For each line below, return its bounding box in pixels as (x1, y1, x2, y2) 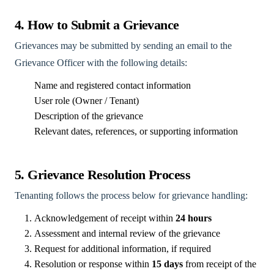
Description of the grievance (34, 111, 143, 121)
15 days (152, 259, 183, 269)
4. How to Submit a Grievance (15, 18, 179, 32)
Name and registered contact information (34, 80, 191, 91)
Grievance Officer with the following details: (15, 57, 187, 68)
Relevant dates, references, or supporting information (34, 126, 238, 136)
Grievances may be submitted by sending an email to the (15, 40, 232, 51)
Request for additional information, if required (34, 243, 211, 254)
